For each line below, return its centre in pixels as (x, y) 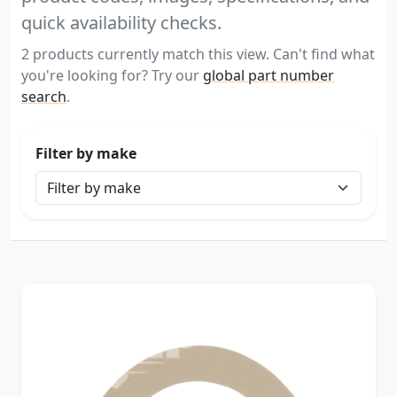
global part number (269, 75)
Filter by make (86, 153)
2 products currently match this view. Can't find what (198, 54)
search (44, 96)
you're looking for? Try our (112, 75)
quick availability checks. (121, 22)
